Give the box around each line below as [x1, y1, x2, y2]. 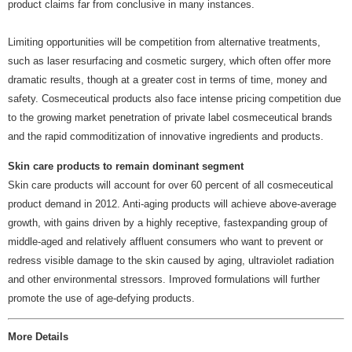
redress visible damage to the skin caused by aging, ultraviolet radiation [8, 255, 334, 267]
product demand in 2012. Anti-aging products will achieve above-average [8, 198, 336, 211]
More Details [8, 330, 68, 343]
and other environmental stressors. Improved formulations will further [8, 273, 320, 286]
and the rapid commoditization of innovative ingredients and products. [8, 130, 324, 142]
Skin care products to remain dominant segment [8, 160, 244, 173]
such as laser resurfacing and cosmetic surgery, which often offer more [8, 55, 331, 67]
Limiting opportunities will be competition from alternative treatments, [8, 36, 321, 48]
